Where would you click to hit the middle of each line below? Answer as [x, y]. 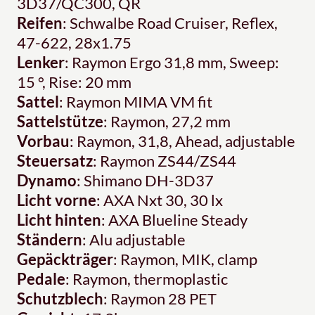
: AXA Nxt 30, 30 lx [160, 200]
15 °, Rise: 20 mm [74, 82]
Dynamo [47, 181]
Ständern [50, 240]
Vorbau [43, 141]
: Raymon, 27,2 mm [167, 122]
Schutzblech [60, 299]
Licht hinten [59, 220]
